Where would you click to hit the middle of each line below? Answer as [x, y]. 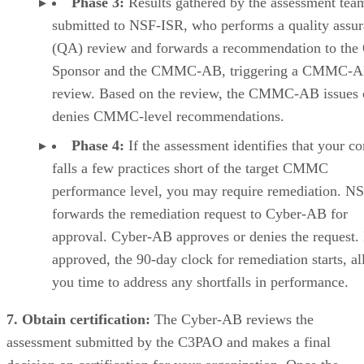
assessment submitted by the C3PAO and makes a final [169, 342]
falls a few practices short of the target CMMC [190, 168]
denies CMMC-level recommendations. [168, 116]
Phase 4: [98, 145]
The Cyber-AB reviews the [232, 319]
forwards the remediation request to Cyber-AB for [200, 213]
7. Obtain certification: [78, 319]
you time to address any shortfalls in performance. [200, 282]
